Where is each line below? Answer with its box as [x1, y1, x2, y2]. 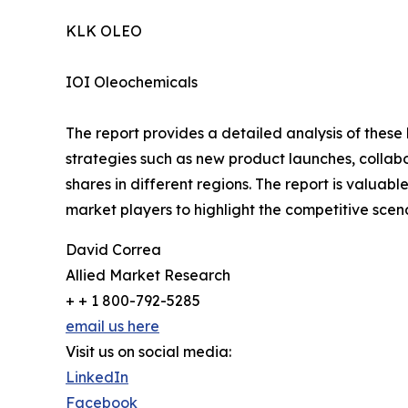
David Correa [66, 240, 161, 260]
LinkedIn [66, 368, 128, 387]
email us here [66, 317, 159, 336]
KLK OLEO [66, 22, 142, 41]
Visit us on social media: [66, 342, 231, 362]
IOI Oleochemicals [66, 73, 198, 92]
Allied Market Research [66, 266, 230, 285]
